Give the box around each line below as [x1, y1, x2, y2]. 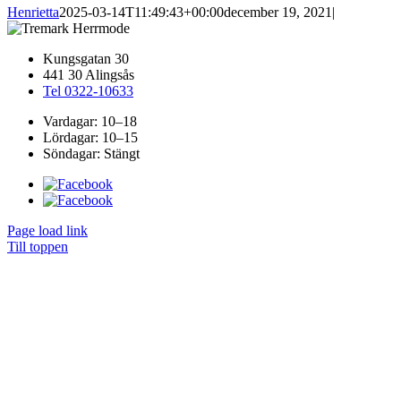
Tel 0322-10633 [43, 83, 133, 99]
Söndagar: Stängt [43, 146, 140, 162]
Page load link [7, 223, 88, 239]
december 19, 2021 [224, 4, 332, 21]
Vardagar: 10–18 [43, 114, 137, 130]
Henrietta [7, 4, 59, 21]
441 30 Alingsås [43, 67, 134, 83]
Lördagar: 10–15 [43, 130, 138, 146]
